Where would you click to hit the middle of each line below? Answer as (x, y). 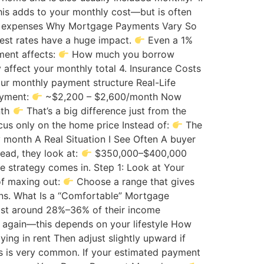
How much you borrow (122, 54)
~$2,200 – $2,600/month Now (112, 97)
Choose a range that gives (134, 181)
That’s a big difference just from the (105, 111)
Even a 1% (169, 40)
